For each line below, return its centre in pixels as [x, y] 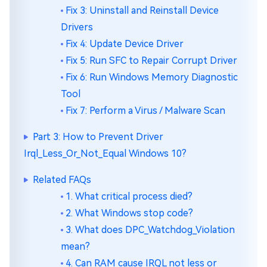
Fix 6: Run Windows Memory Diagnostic [152, 77]
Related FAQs [62, 180]
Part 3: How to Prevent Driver [98, 137]
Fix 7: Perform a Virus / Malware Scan [145, 111]
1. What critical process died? [129, 196]
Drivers [77, 27]
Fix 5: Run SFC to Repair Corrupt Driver [151, 60]
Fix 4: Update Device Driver [125, 44]
